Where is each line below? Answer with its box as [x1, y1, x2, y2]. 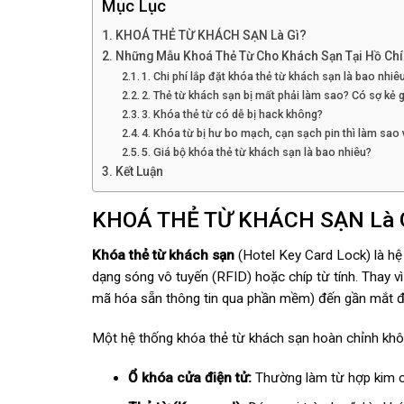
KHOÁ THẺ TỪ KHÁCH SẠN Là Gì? [115, 27, 307, 42]
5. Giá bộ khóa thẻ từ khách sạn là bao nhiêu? [142, 144, 372, 159]
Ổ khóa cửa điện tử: [127, 370, 252, 387]
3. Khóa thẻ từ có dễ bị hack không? [142, 106, 324, 121]
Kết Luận [115, 163, 163, 179]
